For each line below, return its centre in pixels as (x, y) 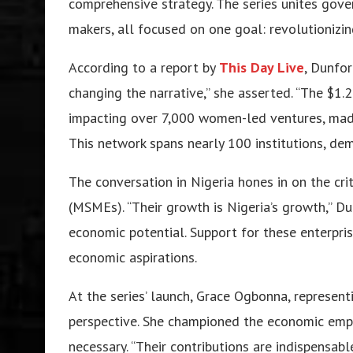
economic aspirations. (133, 257)
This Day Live (262, 67)
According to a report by (144, 67)
